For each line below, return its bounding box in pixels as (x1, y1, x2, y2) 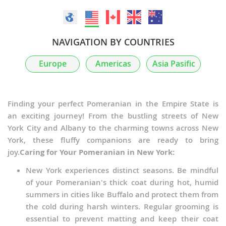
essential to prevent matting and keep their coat (26, 213, 218, 224)
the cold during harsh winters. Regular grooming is (26, 201, 218, 212)
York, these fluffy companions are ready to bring (8, 135, 218, 146)
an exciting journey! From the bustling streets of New (8, 110, 218, 122)
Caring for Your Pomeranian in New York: (20, 147, 175, 158)
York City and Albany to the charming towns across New (8, 123, 218, 134)
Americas (95, 59, 131, 70)
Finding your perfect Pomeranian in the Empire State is (8, 98, 218, 109)
